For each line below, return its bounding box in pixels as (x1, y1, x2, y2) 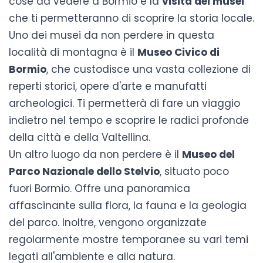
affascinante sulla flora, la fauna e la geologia (9, 198, 247, 213)
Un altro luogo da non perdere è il (9, 147, 182, 162)
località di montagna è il (9, 45, 137, 60)
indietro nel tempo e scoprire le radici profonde (9, 113, 249, 128)
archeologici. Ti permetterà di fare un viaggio (9, 96, 240, 111)
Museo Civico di (137, 45, 220, 60)
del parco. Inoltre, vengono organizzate (9, 215, 207, 230)
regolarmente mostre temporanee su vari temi (9, 232, 248, 247)
